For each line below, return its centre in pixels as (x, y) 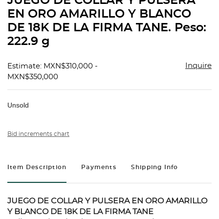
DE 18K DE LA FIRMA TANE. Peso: (107, 28)
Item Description (37, 167)
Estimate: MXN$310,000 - (53, 66)
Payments (99, 167)
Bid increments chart (38, 134)
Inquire (198, 66)
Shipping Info (154, 167)
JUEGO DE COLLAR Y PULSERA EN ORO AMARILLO (107, 201)
